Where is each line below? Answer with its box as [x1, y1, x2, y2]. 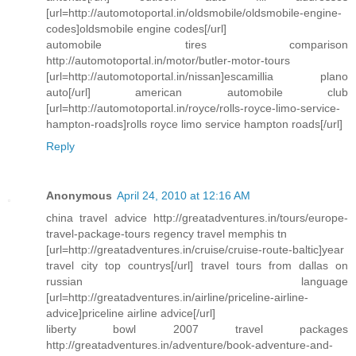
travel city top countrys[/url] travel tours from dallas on [46, 259, 348, 273]
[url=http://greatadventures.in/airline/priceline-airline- [46, 291, 308, 304]
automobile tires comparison [46, 38, 348, 52]
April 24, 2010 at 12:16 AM [117, 189, 250, 203]
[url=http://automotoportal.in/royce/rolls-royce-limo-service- [46, 102, 340, 115]
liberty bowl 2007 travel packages [46, 323, 348, 336]
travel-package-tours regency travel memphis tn [46, 227, 287, 241]
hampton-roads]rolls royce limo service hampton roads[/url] [46, 118, 342, 131]
